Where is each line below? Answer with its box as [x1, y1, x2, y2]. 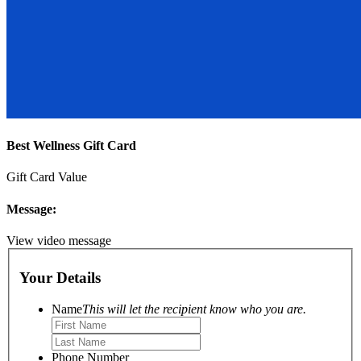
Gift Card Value [6, 170, 87, 185]
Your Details [19, 269, 101, 287]
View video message [6, 233, 111, 247]
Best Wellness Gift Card [6, 138, 136, 152]
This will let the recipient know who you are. [82, 301, 306, 316]
